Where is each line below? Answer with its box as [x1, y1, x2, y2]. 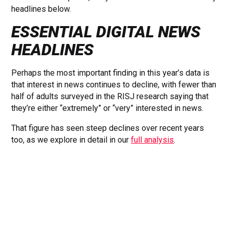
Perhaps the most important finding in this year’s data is [11, 67, 210, 78]
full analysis [131, 134, 174, 145]
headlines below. [11, 4, 72, 14]
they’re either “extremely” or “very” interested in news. [11, 103, 204, 113]
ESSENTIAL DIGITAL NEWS [11, 22, 201, 41]
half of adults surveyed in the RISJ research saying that [11, 91, 209, 101]
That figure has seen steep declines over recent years [11, 123, 204, 133]
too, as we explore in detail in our [11, 134, 131, 145]
